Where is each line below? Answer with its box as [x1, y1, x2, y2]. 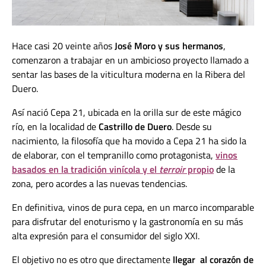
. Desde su [172, 119, 212, 134]
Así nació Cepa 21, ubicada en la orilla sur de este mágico [12, 105, 241, 120]
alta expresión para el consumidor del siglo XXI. [12, 229, 199, 243]
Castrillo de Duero [99, 119, 172, 134]
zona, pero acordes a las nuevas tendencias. [12, 176, 187, 191]
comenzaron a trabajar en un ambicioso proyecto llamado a [12, 53, 249, 68]
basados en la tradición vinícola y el [12, 162, 159, 177]
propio [185, 162, 214, 177]
